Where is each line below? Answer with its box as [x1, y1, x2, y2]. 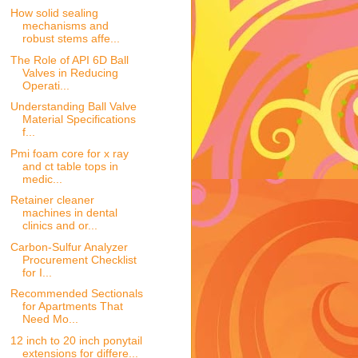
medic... [22, 172, 62, 185]
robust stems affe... [22, 32, 120, 46]
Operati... [22, 78, 70, 92]
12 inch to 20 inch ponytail [10, 333, 142, 347]
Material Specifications [22, 113, 136, 126]
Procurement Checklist [22, 253, 137, 266]
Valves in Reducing [22, 66, 118, 79]
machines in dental [22, 206, 117, 220]
